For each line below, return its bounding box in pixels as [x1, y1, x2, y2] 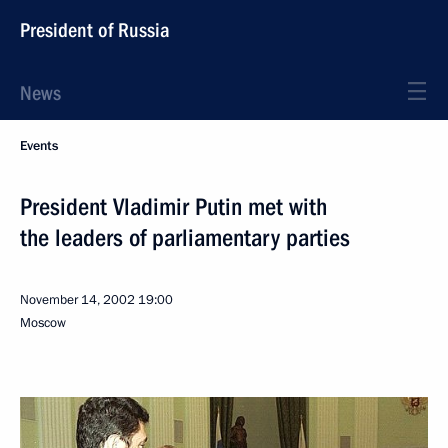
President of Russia [20, 18, 170, 42]
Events [20, 137, 58, 155]
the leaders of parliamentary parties [20, 224, 350, 252]
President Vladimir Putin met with [20, 193, 327, 221]
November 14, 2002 [20, 291, 135, 309]
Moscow [20, 314, 66, 332]
